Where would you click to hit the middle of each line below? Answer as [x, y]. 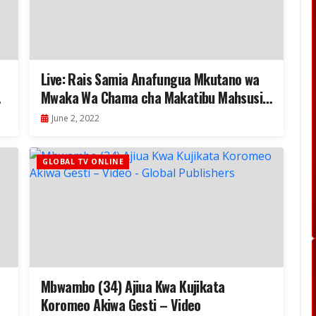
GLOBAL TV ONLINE [83, 162]
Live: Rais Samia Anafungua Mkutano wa [150, 79]
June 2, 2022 [75, 119]
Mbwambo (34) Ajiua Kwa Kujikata [133, 287]
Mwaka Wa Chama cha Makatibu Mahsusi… [157, 98]
